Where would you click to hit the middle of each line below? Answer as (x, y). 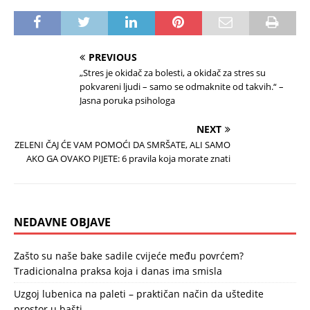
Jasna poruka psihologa (127, 100)
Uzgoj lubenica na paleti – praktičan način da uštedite (139, 294)
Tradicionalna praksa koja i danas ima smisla (118, 271)
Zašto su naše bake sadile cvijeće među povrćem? (129, 256)
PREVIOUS (113, 57)
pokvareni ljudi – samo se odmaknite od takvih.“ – (182, 86)
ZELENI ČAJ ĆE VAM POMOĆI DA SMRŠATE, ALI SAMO (122, 145)
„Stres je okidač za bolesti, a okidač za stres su (173, 73)
